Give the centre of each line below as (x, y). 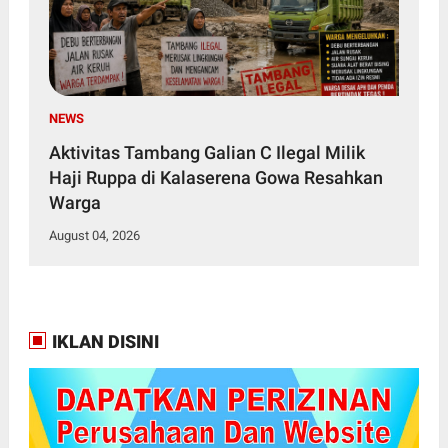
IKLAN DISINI (103, 341)
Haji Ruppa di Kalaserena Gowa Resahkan (215, 177)
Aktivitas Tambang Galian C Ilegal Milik (206, 152)
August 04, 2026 (94, 235)
